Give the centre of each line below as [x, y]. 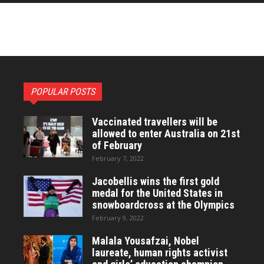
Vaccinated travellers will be [155, 122]
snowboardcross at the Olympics [163, 205]
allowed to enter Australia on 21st [166, 133]
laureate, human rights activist [160, 253]
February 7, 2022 [118, 158]
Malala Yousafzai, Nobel [146, 241]
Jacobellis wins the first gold [156, 181]
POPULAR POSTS [63, 92]
